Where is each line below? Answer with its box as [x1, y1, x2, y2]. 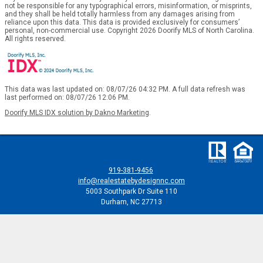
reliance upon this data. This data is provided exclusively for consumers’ [5, 18, 240, 26]
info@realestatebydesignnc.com [78, 177, 185, 185]
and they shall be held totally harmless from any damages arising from [5, 9, 235, 18]
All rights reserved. [5, 34, 66, 43]
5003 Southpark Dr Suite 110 [86, 187, 177, 195]
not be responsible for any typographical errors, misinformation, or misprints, [5, 1, 252, 10]
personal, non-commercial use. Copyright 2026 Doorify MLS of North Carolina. [5, 26, 254, 35]
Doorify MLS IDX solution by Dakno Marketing [5, 108, 149, 117]
